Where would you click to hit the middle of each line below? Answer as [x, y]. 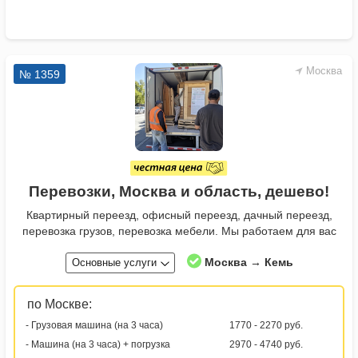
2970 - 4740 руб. [266, 345]
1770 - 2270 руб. [266, 326]
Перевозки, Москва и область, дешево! [179, 192]
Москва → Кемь [249, 263]
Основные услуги [114, 263]
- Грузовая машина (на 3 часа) [94, 326]
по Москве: [60, 304]
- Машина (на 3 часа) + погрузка [98, 345]
